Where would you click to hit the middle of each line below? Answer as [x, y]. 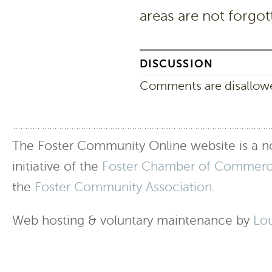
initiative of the [57, 167]
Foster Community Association [123, 187]
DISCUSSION [176, 63]
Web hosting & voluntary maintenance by [133, 221]
